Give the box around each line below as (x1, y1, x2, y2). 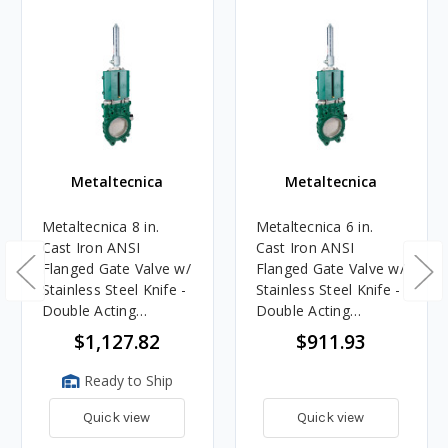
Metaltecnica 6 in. (255, 216, 373, 236)
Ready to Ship (79, 370, 173, 390)
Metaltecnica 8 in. (41, 216, 159, 236)
